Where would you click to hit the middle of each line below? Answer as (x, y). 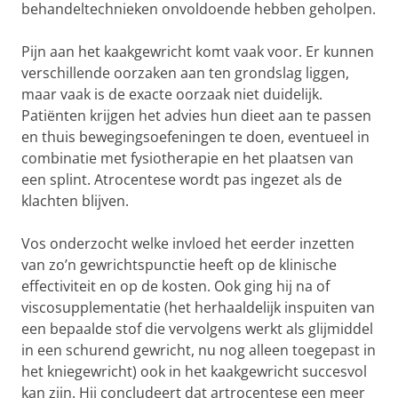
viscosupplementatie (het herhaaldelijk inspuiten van (198, 307)
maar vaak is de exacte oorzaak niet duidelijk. (172, 94)
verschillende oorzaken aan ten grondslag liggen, (185, 73)
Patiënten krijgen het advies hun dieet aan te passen (196, 115)
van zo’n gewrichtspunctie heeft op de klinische (179, 265)
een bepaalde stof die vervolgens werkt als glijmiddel (197, 329)
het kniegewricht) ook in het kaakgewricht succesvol (194, 371)
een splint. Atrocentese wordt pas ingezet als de (182, 179)
